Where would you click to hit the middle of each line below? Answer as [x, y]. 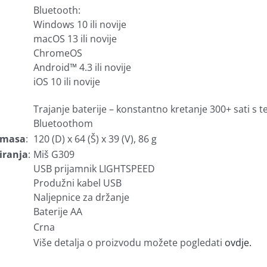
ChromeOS [58, 53]
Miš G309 [54, 154]
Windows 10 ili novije [80, 24]
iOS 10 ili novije [67, 82]
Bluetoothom [63, 123]
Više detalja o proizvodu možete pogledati [129, 243]
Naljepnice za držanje [81, 197]
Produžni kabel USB [77, 183]
